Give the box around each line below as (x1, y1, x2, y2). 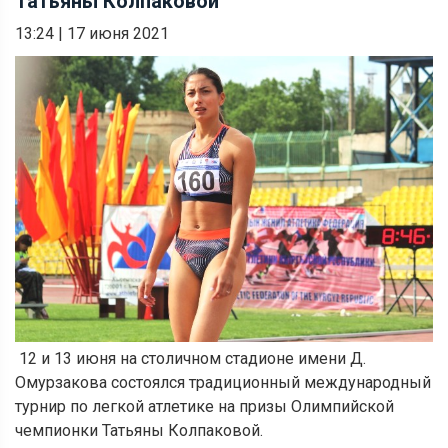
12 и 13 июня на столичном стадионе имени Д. (15, 349, 366, 369)
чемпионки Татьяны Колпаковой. (15, 421, 263, 441)
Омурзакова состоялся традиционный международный (15, 373, 431, 393)
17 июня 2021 (67, 23, 169, 43)
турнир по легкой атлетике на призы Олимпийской (15, 397, 394, 417)
